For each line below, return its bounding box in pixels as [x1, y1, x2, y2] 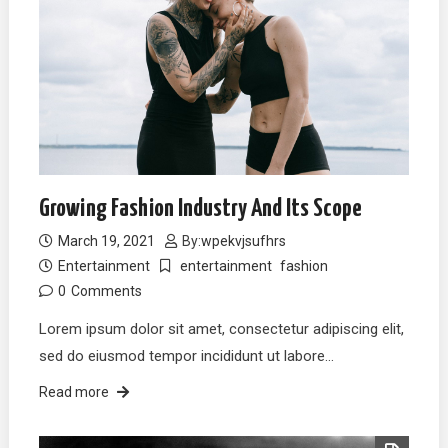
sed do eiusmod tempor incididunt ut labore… [39, 347, 335, 366]
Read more [39, 384, 110, 401]
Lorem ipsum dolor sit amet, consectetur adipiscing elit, [39, 320, 405, 339]
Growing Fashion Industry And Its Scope [39, 197, 363, 222]
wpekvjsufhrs [201, 233, 287, 250]
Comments [71, 283, 143, 300]
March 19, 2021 [58, 233, 156, 250]
